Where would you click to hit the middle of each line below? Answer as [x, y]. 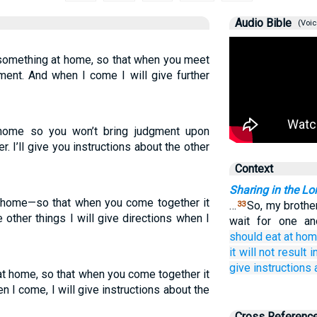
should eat [255, 237]
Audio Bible [263, 23]
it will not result [267, 252]
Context [254, 169]
